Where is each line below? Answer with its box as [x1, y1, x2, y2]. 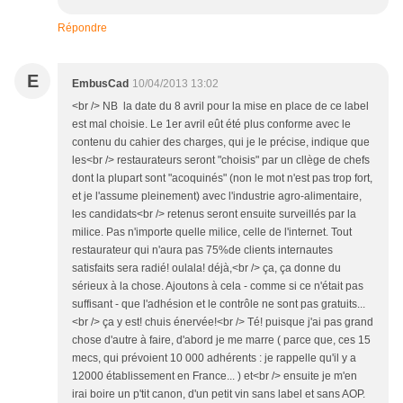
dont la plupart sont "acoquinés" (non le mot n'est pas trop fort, [72, 172, 372, 185]
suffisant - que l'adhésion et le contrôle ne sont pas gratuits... [72, 298, 365, 311]
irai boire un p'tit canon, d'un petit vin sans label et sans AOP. [72, 388, 365, 401]
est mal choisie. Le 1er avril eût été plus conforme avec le [72, 118, 351, 131]
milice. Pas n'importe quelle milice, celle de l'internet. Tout [72, 226, 352, 239]
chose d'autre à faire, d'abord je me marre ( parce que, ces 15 [72, 334, 371, 347]
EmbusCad [72, 77, 129, 91]
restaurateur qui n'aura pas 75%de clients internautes [72, 244, 333, 257]
